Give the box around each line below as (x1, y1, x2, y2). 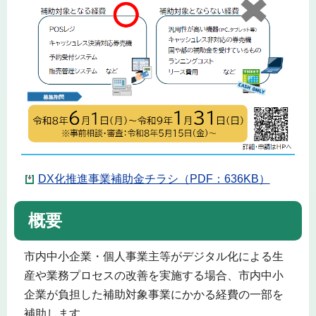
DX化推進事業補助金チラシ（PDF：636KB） (37, 173, 270, 186)
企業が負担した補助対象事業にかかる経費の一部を (23, 288, 284, 301)
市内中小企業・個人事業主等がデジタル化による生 (23, 250, 284, 263)
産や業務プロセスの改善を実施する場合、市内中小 (23, 269, 284, 282)
